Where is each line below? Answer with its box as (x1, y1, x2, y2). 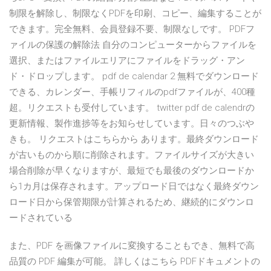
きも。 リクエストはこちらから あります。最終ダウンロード (9, 134, 259, 145)
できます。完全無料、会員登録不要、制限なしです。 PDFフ (9, 24, 255, 35)
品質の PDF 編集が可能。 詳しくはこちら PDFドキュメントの (9, 256, 260, 267)
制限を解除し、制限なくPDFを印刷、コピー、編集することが (9, 8, 261, 19)
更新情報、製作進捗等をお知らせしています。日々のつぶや (9, 118, 254, 129)
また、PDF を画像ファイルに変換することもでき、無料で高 (9, 240, 255, 252)
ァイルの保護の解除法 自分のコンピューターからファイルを (9, 39, 256, 51)
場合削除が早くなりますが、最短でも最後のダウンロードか (9, 165, 254, 177)
